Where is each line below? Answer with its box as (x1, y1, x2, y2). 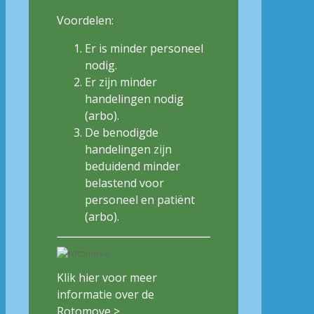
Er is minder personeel (85, 40, 203, 56)
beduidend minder (85, 158, 180, 174)
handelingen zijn (85, 141, 172, 157)
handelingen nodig (85, 90, 184, 107)
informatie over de (57, 286, 154, 302)
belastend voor (85, 175, 164, 191)
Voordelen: (57, 12, 114, 28)
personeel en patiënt (85, 191, 195, 207)
